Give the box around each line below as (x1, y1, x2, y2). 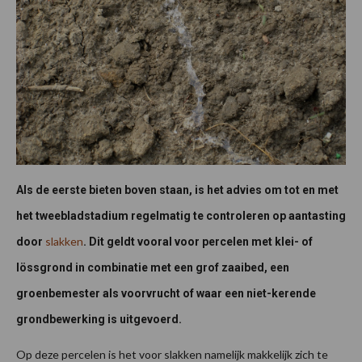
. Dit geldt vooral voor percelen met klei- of (83, 234, 313, 248)
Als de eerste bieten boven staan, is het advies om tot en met (16, 183, 339, 196)
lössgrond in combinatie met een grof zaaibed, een (16, 260, 289, 274)
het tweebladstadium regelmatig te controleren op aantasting (16, 208, 346, 222)
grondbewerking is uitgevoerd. (16, 312, 182, 326)
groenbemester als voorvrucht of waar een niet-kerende (16, 286, 316, 300)
